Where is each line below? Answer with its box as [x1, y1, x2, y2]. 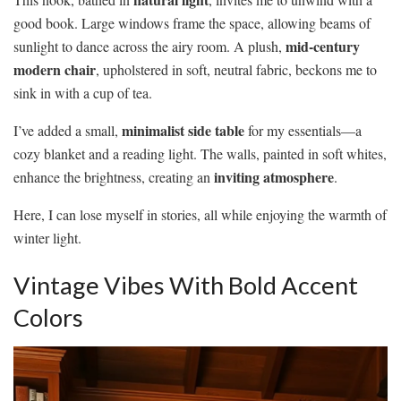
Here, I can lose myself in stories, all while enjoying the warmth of [13, 204, 387, 224]
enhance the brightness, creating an [13, 166, 214, 186]
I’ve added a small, [13, 120, 122, 140]
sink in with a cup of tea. [13, 82, 152, 102]
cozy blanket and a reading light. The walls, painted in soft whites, [13, 143, 387, 163]
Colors [13, 303, 83, 333]
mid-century [286, 35, 360, 56]
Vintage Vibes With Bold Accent [13, 270, 358, 301]
